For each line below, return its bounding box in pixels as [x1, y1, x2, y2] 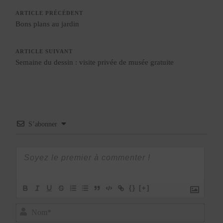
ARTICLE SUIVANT [15, 48, 73, 54]
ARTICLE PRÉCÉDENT [15, 10, 84, 16]
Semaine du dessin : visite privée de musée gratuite [15, 58, 174, 66]
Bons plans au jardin [15, 19, 80, 28]
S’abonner [28, 120, 58, 128]
